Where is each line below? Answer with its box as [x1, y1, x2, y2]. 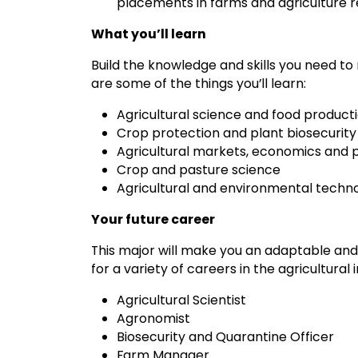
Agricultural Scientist [117, 290, 246, 309]
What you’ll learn [91, 24, 206, 43]
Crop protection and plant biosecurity [117, 123, 356, 142]
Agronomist [117, 308, 190, 328]
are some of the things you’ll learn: [91, 74, 306, 93]
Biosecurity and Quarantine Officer [117, 327, 334, 346]
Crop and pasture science [117, 160, 280, 179]
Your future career [91, 209, 215, 229]
